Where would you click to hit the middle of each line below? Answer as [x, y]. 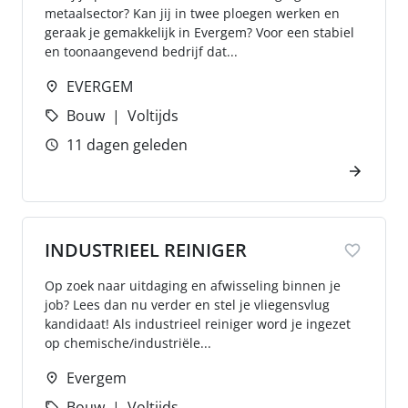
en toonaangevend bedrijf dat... [141, 51]
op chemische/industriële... [128, 343]
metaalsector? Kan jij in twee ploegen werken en [192, 13]
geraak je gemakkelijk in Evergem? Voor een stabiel [199, 32]
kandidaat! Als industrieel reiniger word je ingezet [198, 324]
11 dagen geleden [127, 145]
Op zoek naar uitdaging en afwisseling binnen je [193, 286]
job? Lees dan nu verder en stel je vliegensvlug [187, 305]
